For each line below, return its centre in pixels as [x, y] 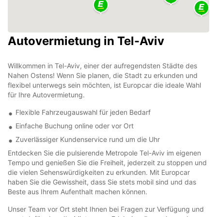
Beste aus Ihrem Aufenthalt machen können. [77, 191]
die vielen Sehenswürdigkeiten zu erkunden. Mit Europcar [99, 172]
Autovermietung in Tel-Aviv [86, 41]
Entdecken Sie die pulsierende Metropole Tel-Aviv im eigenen [104, 153]
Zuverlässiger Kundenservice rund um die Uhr [88, 139]
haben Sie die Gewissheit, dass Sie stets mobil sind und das [102, 182]
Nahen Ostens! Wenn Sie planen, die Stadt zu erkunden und [103, 75]
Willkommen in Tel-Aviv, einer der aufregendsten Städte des [102, 65]
